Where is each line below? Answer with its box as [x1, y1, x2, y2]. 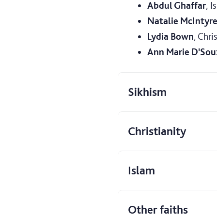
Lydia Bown [147, 30, 194, 42]
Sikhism [128, 84, 167, 99]
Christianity [128, 124, 186, 138]
